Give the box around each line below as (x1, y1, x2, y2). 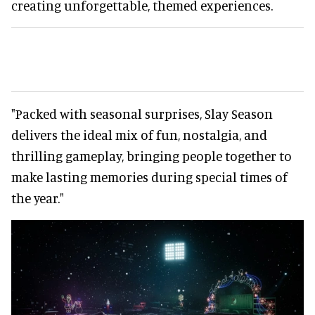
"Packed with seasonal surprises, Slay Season (11, 105, 273, 122)
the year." (11, 189, 64, 206)
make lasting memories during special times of (11, 168, 288, 185)
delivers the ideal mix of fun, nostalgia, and (11, 126, 267, 143)
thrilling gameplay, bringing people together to (11, 147, 292, 164)
